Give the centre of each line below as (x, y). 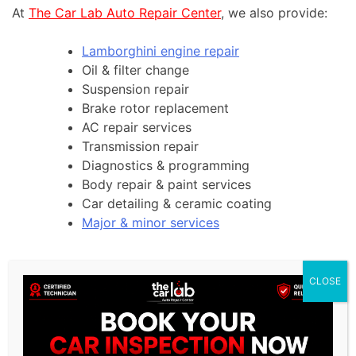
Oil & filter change (135, 70)
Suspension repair (135, 89)
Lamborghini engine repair (161, 51)
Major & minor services (151, 223)
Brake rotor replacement (155, 108)
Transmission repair (140, 147)
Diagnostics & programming (166, 166)
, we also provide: (274, 13)
